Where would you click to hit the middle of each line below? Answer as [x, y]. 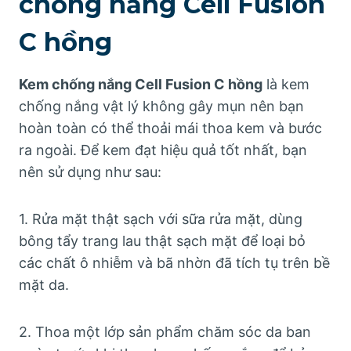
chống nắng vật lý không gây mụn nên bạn [161, 106]
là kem [286, 84]
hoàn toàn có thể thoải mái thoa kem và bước [170, 128]
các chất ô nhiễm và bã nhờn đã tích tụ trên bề [174, 262]
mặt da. [44, 284]
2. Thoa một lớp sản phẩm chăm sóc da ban [165, 331]
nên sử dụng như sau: [90, 172]
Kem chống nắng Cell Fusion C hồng [141, 84]
